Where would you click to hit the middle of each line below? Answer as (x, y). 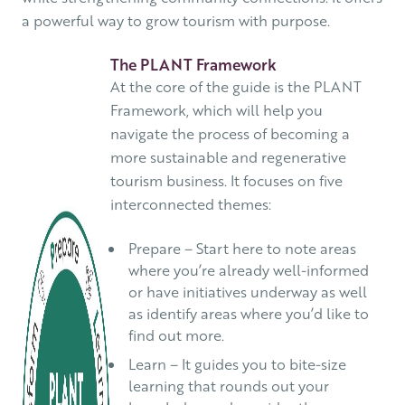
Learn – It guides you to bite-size (237, 364)
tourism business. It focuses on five (226, 181)
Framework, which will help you (216, 110)
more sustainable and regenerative (228, 157)
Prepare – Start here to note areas (242, 249)
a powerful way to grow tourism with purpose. (176, 21)
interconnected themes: (190, 204)
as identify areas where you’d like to (248, 314)
